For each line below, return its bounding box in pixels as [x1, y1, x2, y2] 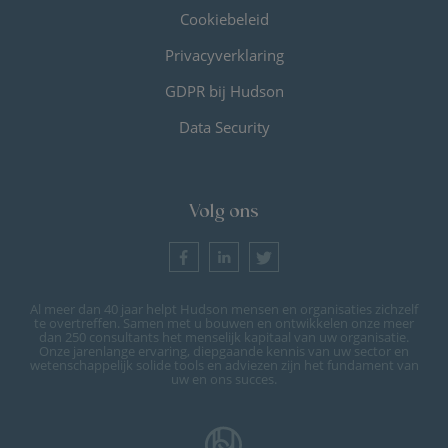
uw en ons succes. [171, 370, 277, 388]
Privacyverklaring [164, 45, 284, 65]
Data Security [178, 117, 270, 137]
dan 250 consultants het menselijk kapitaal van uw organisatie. [39, 328, 409, 346]
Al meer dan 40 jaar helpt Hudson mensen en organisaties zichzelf [30, 300, 418, 318]
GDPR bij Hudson [164, 81, 284, 101]
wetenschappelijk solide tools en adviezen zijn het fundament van [29, 356, 419, 374]
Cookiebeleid [179, 9, 269, 29]
